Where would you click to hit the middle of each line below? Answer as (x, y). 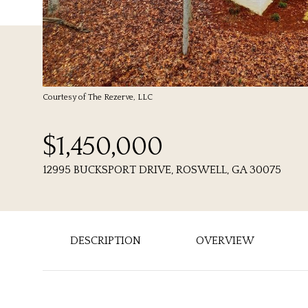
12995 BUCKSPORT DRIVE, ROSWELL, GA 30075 (162, 170)
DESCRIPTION (106, 241)
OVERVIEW (225, 241)
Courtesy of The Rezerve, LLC (98, 97)
